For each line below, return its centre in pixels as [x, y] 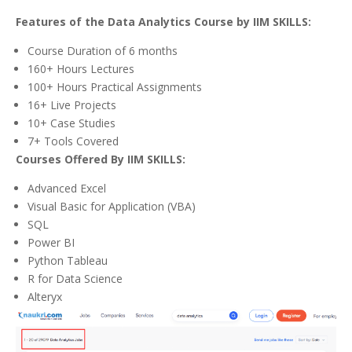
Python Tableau [68, 260]
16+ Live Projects [72, 104]
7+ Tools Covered [73, 141]
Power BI [51, 242]
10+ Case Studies [71, 123]
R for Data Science [75, 278]
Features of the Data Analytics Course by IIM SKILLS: [163, 21]
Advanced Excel [67, 188]
